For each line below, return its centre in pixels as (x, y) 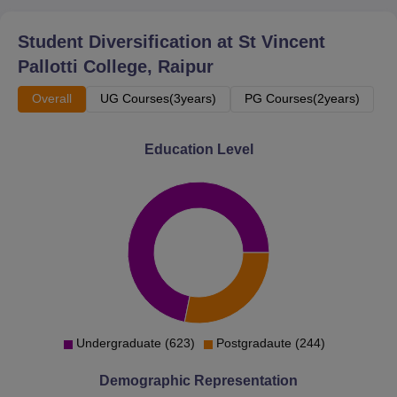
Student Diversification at (128, 41)
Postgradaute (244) (270, 343)
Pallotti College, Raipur (116, 66)
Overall (52, 98)
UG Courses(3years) (158, 98)
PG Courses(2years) (302, 98)
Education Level (198, 149)
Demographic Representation (198, 380)
